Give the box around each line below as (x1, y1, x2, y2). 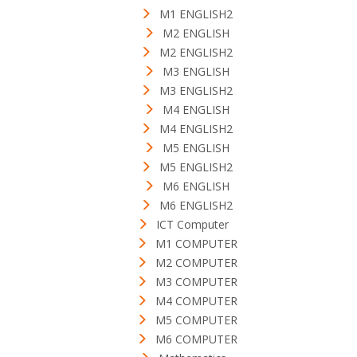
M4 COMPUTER (155, 293, 237, 309)
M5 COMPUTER (155, 312, 237, 328)
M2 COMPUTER (155, 255, 237, 271)
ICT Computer (155, 217, 229, 233)
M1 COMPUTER (155, 236, 237, 252)
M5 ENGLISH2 (159, 159, 233, 175)
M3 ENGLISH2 (159, 83, 233, 99)
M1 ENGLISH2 (159, 6, 233, 22)
